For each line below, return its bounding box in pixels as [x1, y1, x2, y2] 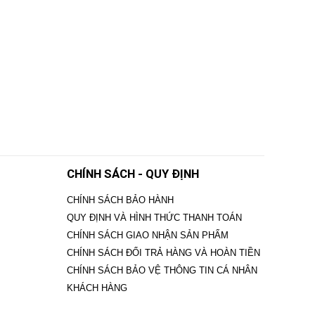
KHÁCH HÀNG [66, 282, 127, 293]
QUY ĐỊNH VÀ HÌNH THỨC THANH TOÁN [66, 212, 242, 223]
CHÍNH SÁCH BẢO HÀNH [66, 194, 174, 205]
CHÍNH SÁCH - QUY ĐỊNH [66, 165, 199, 181]
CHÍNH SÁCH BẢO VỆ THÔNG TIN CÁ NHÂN [66, 264, 257, 276]
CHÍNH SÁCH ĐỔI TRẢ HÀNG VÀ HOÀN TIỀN [66, 247, 260, 258]
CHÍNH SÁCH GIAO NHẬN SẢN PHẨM [66, 229, 229, 240]
